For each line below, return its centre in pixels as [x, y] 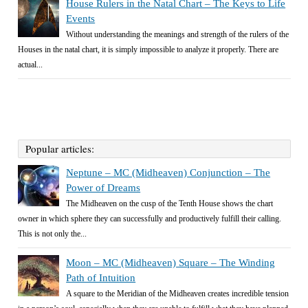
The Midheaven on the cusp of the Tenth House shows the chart [170, 204]
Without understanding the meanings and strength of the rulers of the [178, 35]
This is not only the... [53, 234]
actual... [31, 65]
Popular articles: [60, 149]
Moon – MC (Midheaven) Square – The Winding [171, 263]
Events [81, 19]
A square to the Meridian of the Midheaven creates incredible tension [178, 294]
